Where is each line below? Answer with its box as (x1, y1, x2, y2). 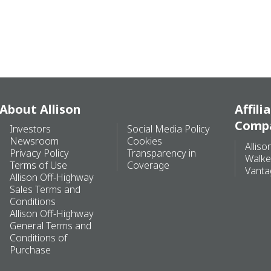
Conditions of (10, 230, 67, 244)
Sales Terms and (10, 182, 80, 196)
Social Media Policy (127, 122, 211, 135)
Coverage (127, 158, 170, 172)
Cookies (127, 134, 163, 148)
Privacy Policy (10, 146, 69, 160)
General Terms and (10, 218, 91, 232)
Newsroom (10, 134, 59, 148)
